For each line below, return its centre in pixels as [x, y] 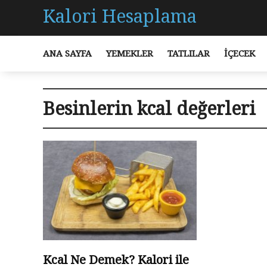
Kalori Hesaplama [120, 16]
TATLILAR [189, 53]
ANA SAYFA [67, 53]
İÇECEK [240, 53]
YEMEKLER [130, 53]
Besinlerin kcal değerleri [149, 108]
